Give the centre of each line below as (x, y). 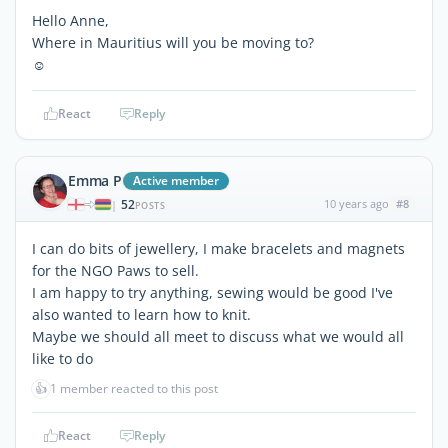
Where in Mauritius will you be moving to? (173, 42)
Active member (175, 180)
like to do (62, 358)
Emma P (95, 180)
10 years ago (356, 203)
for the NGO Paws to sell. (115, 270)
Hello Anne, (70, 20)
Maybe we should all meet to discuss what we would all (218, 336)
